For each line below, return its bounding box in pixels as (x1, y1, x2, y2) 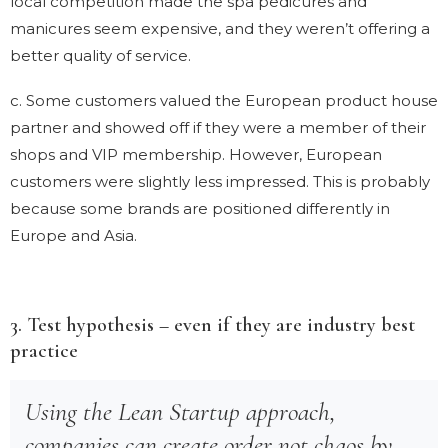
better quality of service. (10, 45, 191, 65)
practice (10, 338, 78, 363)
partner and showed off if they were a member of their (10, 117, 426, 137)
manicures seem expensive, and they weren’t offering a (10, 18, 430, 38)
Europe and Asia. (10, 225, 137, 245)
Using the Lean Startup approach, (25, 395, 336, 427)
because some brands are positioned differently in (10, 198, 390, 218)
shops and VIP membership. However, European (10, 144, 382, 164)
